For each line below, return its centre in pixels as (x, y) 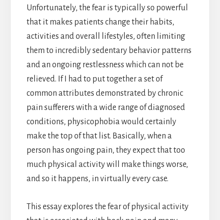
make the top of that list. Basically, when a (99, 136)
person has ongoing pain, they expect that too (106, 150)
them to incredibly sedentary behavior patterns (109, 50)
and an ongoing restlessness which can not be (105, 65)
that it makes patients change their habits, (100, 22)
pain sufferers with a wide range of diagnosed (106, 107)
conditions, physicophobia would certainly (101, 122)
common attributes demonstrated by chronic (105, 93)
